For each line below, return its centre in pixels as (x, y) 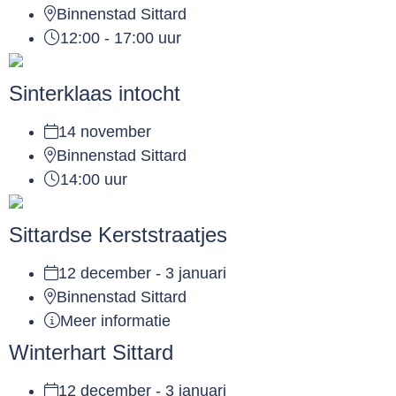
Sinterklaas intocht (95, 94)
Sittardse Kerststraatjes (118, 235)
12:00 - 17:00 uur (121, 38)
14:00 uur (94, 180)
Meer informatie (115, 321)
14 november (105, 132)
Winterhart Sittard (91, 353)
